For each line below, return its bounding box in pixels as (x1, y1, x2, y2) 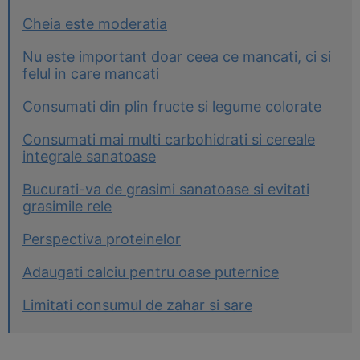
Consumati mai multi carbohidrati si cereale (22, 131, 315, 148)
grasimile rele (22, 198, 112, 215)
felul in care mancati (22, 65, 159, 82)
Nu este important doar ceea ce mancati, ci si (22, 48, 331, 65)
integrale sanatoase (22, 148, 156, 165)
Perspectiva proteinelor (22, 231, 181, 247)
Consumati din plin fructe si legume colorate (22, 98, 321, 115)
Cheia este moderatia (22, 15, 167, 32)
